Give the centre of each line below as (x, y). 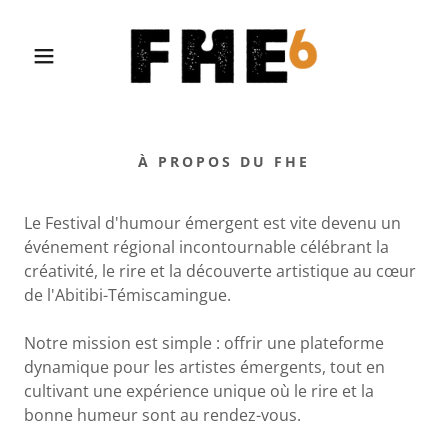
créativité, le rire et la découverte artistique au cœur (220, 271)
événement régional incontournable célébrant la (206, 247)
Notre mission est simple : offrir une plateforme (204, 343)
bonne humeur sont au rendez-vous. (162, 415)
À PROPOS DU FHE (224, 161)
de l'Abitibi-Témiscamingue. (127, 295)
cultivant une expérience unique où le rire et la (199, 391)
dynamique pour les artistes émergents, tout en (204, 367)
